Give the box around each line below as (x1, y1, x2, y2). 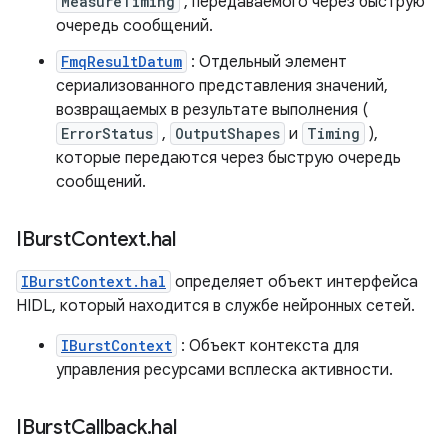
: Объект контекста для (177, 336, 359, 356)
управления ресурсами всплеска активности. (56, 360, 393, 380)
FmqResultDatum (61, 52, 182, 71)
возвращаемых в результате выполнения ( (56, 100, 368, 120)
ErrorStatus (61, 124, 153, 143)
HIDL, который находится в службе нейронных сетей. (16, 296, 415, 316)
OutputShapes (175, 124, 280, 143)
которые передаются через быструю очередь (56, 148, 401, 168)
